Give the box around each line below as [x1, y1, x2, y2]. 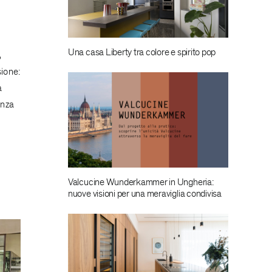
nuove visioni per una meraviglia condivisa [67, 187, 222, 200]
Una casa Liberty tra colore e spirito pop [67, 46, 216, 58]
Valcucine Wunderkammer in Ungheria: [67, 175, 214, 188]
